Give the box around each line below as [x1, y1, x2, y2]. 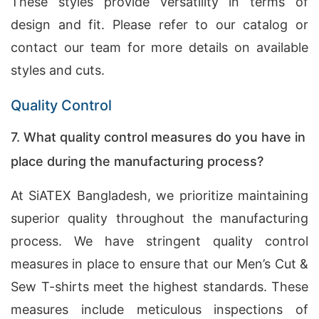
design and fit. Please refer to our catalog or [11, 17, 308, 32]
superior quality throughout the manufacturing [11, 211, 308, 226]
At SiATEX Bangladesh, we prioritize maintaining [11, 188, 308, 203]
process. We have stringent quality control [11, 234, 308, 249]
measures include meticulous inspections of [11, 302, 308, 317]
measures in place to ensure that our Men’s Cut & [11, 256, 308, 271]
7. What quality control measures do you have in [11, 130, 305, 145]
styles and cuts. [11, 63, 105, 78]
